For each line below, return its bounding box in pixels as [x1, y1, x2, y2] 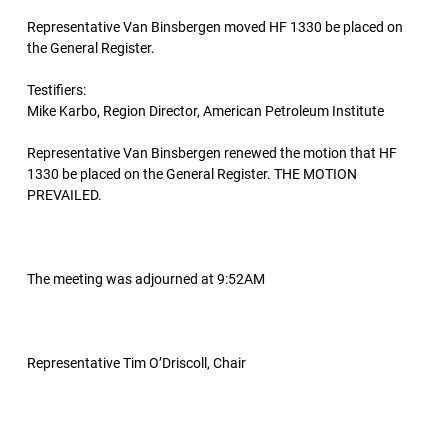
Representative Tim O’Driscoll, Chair [27, 355, 246, 371]
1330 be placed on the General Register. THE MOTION [27, 166, 357, 182]
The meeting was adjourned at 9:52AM [27, 271, 265, 287]
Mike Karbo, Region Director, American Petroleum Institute [27, 103, 384, 119]
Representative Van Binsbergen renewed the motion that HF [27, 145, 397, 161]
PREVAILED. [27, 187, 102, 203]
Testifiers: [27, 82, 86, 98]
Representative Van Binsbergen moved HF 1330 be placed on [27, 19, 403, 35]
